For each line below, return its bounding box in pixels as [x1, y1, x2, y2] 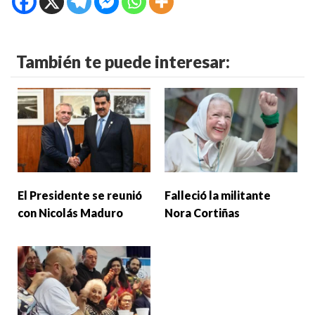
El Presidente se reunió [18, 188, 142, 202]
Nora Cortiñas [165, 206, 240, 220]
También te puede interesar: [16, 51, 230, 72]
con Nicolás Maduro [18, 206, 123, 220]
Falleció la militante [165, 188, 271, 202]
